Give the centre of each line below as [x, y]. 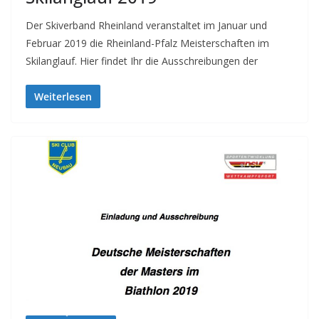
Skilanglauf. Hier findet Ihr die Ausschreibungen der [142, 61]
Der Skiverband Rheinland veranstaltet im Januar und [146, 25]
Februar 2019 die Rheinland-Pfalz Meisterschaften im [147, 43]
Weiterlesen [63, 96]
